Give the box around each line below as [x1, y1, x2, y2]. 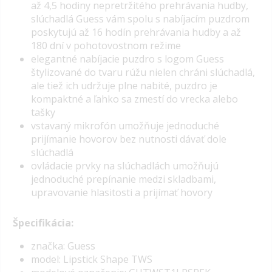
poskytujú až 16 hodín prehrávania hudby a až [31, 25, 241, 39]
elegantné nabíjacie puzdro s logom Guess [31, 52, 224, 66]
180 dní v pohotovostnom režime [31, 38, 181, 52]
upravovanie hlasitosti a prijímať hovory [31, 185, 212, 199]
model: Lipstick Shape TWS [31, 253, 152, 267]
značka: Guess [31, 239, 95, 253]
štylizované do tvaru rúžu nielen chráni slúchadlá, [31, 65, 255, 79]
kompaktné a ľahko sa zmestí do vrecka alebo [31, 92, 238, 106]
